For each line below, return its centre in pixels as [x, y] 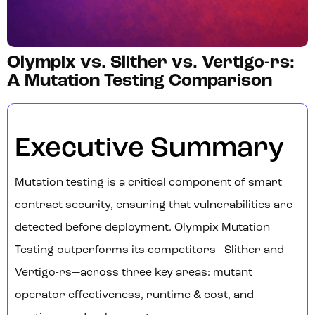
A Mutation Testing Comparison [140, 82]
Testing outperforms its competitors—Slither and [149, 251]
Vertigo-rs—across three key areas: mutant [134, 273]
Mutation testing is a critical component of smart [148, 183]
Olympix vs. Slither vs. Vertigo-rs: [151, 63]
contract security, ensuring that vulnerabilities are [154, 206]
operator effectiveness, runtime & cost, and [134, 296]
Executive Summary [149, 149]
